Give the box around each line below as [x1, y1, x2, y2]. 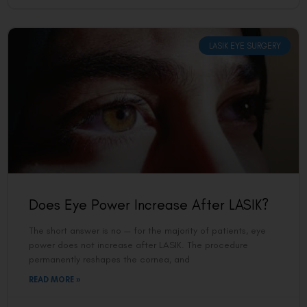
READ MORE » [29, 275, 81, 285]
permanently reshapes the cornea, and [29, 254, 190, 266]
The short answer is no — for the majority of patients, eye [29, 225, 266, 237]
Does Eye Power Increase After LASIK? [29, 196, 269, 214]
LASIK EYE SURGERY [208, 40, 281, 51]
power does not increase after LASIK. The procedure [29, 239, 248, 251]
